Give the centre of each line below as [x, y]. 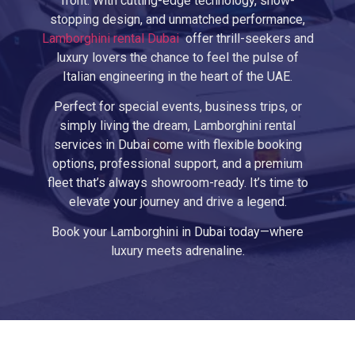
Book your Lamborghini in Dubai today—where [177, 232]
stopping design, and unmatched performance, [177, 19]
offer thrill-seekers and [248, 38]
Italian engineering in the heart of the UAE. [177, 76]
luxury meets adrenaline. [177, 251]
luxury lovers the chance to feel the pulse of [177, 57]
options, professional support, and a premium [177, 164]
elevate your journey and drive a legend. [177, 202]
